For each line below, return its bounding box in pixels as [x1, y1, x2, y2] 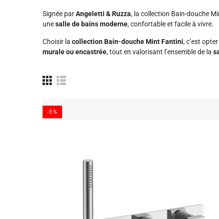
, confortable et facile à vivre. [128, 20, 214, 28]
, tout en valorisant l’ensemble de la [107, 48, 213, 56]
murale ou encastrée [43, 48, 107, 56]
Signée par [43, 10, 76, 18]
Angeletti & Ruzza [76, 10, 131, 18]
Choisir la [43, 38, 72, 45]
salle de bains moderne [55, 20, 128, 28]
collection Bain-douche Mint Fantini [72, 38, 183, 45]
